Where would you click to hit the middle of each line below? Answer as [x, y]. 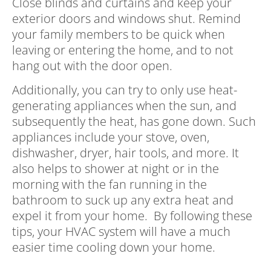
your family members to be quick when [119, 34]
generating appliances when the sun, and [124, 106]
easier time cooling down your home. [114, 247]
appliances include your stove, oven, [111, 137]
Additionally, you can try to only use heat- [125, 90]
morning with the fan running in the [109, 184]
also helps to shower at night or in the [116, 169]
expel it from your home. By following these [132, 216]
